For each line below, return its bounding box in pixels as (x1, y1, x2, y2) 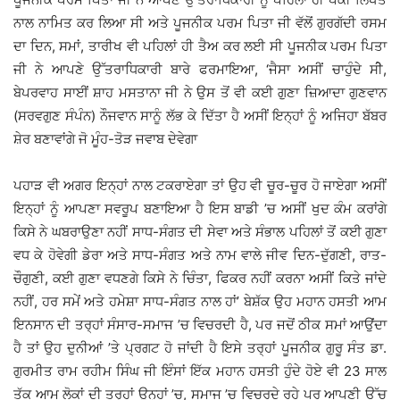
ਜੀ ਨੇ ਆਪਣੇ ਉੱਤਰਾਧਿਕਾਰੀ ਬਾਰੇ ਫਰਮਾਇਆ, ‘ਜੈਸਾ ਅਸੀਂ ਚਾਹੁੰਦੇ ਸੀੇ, (13, 61, 387, 79)
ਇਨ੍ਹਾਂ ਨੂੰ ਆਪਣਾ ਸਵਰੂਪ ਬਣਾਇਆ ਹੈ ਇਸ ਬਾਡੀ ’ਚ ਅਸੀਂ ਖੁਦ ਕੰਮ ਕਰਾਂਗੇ (13, 200, 387, 218)
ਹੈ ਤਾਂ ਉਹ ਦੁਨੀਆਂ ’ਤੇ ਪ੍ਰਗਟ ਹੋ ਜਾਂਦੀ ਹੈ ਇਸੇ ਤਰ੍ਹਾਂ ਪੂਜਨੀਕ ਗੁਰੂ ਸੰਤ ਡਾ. (13, 339, 387, 357)
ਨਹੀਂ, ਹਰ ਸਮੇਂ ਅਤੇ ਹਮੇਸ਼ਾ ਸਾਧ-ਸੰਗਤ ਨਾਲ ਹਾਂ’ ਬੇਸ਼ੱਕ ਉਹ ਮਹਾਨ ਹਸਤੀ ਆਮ (13, 293, 387, 311)
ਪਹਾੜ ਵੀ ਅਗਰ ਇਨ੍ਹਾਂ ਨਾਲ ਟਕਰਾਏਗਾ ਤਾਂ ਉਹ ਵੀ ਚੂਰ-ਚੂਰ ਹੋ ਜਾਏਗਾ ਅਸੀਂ (13, 177, 387, 195)
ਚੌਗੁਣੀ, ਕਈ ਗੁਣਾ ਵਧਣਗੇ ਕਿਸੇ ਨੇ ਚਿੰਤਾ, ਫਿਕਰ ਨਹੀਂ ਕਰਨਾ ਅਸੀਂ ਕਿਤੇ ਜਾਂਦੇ (13, 270, 387, 287)
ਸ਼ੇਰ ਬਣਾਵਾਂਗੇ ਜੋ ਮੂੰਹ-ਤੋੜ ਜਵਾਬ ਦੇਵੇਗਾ (13, 130, 197, 148)
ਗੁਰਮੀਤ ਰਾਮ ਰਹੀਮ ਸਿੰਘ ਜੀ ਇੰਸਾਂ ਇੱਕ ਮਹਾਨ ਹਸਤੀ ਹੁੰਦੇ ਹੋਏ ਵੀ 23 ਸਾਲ (13, 362, 387, 380)
